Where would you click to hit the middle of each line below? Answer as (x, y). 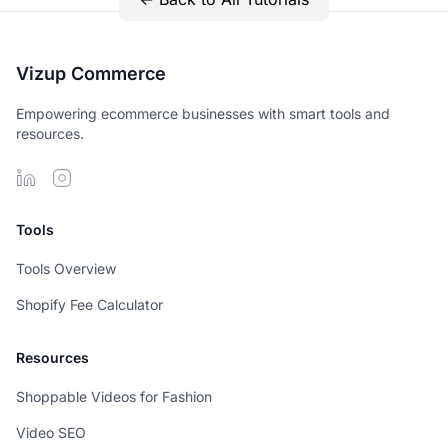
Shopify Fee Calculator (89, 304)
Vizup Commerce (91, 73)
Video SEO (51, 432)
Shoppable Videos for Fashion (114, 396)
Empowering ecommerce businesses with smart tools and (203, 113)
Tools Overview (66, 268)
